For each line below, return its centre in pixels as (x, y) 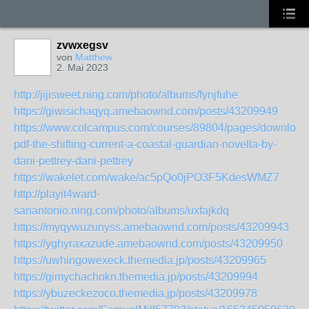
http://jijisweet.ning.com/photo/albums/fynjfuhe (126, 95)
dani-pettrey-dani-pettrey (73, 161)
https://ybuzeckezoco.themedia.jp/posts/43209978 (136, 293)
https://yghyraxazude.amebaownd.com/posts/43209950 (148, 244)
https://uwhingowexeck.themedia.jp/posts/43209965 (140, 260)
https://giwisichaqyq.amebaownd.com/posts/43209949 (146, 111)
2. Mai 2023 (82, 68)
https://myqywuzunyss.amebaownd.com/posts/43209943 (151, 227)
